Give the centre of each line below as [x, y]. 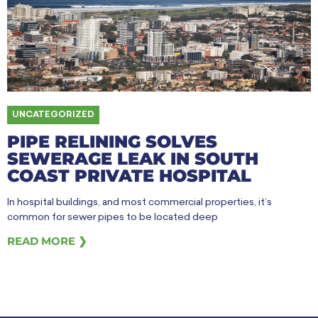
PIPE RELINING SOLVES [112, 142]
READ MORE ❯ [47, 241]
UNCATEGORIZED [53, 115]
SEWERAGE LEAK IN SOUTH [133, 159]
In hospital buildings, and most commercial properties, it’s [139, 203]
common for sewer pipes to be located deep [113, 218]
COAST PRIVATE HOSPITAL [129, 176]
